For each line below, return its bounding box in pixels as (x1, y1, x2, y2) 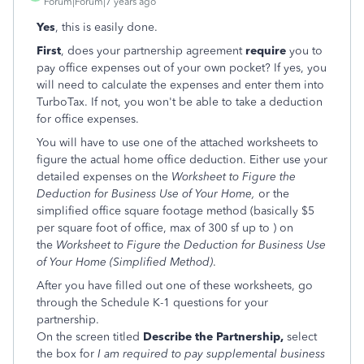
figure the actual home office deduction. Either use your (37, 153, 327, 167)
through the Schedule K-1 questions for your (37, 296, 268, 310)
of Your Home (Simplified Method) (37, 255, 213, 269)
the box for (37, 347, 97, 361)
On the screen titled (37, 330, 143, 344)
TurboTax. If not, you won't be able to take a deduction (37, 95, 323, 109)
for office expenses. (37, 112, 139, 126)
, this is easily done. (55, 20, 158, 34)
